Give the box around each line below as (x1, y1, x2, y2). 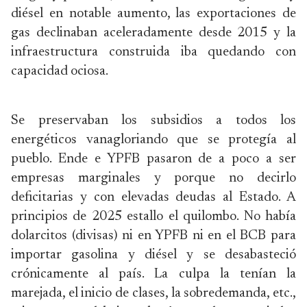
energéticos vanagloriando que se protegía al (11, 133, 296, 147)
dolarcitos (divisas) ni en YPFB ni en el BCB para (11, 229, 296, 243)
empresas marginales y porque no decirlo (11, 171, 296, 185)
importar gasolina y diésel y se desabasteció (11, 248, 296, 262)
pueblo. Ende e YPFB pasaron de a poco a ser (11, 152, 296, 166)
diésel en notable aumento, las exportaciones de (11, 7, 296, 21)
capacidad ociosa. (11, 64, 108, 78)
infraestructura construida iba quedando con (11, 45, 296, 59)
